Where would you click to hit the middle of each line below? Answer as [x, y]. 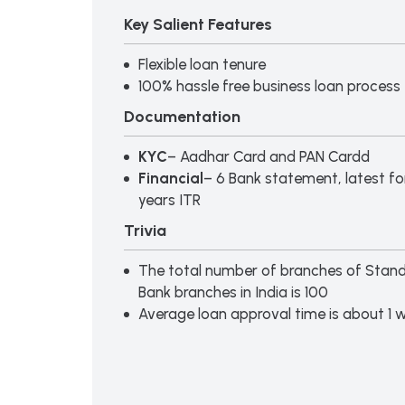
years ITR [170, 200]
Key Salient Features [198, 25]
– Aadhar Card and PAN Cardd [268, 157]
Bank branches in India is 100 [233, 292]
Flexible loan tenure [202, 65]
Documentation [182, 117]
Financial [171, 179]
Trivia [145, 231]
